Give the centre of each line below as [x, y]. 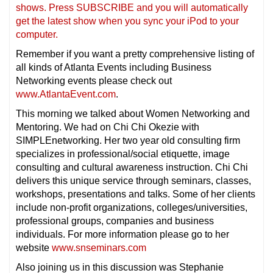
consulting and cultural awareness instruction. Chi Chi [132, 168]
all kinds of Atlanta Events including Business [114, 68]
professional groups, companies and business [115, 221]
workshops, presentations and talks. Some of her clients [136, 194]
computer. [37, 35]
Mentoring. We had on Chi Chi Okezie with [108, 127]
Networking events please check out [94, 81]
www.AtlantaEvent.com [66, 94]
